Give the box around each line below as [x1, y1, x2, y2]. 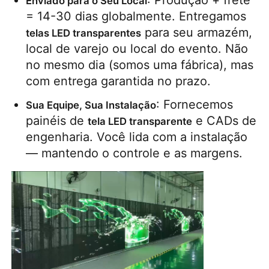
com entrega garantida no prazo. [26, 74, 211, 89]
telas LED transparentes [26, 27, 142, 40]
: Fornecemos [156, 97, 234, 112]
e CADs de [192, 113, 257, 128]
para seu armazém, [141, 25, 253, 40]
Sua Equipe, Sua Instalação [26, 99, 157, 112]
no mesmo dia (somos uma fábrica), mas [26, 58, 254, 73]
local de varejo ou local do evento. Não [26, 41, 249, 56]
